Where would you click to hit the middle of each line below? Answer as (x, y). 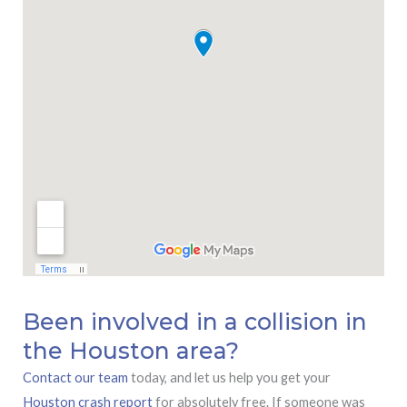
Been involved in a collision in (195, 321)
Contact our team (75, 377)
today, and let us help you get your (229, 377)
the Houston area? (131, 350)
